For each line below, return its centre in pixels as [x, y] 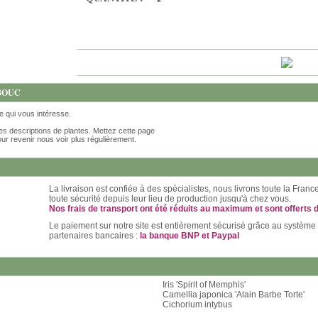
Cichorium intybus [197, 305]
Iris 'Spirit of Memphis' [204, 285]
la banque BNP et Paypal [190, 236]
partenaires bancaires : [94, 236]
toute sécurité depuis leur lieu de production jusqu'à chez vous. [170, 199]
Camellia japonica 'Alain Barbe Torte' [234, 295]
